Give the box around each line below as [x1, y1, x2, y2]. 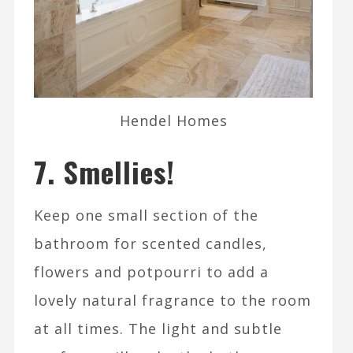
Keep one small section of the [33, 206, 258, 225]
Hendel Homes [119, 111, 228, 131]
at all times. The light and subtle [33, 319, 282, 339]
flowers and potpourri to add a [33, 262, 269, 282]
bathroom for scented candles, [33, 234, 267, 254]
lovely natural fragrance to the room [33, 291, 311, 310]
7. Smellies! [33, 150, 175, 193]
